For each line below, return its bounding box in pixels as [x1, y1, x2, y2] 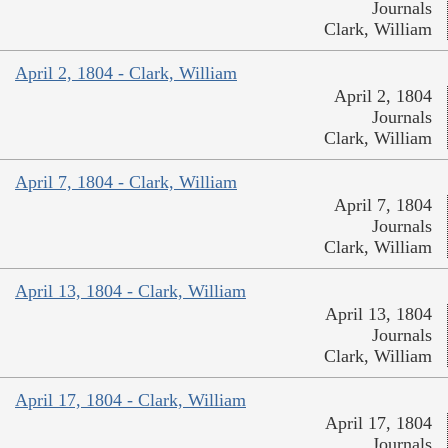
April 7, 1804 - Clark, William [15, 172, 237, 193]
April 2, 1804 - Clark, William [15, 63, 237, 84]
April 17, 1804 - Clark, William [15, 390, 246, 411]
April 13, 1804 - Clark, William [15, 281, 246, 302]
